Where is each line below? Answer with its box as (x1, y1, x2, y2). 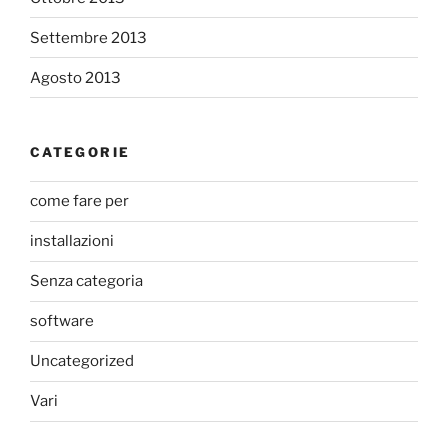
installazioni (30, 232, 114, 251)
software (30, 312, 94, 331)
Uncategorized (30, 352, 134, 371)
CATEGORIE (30, 144, 131, 161)
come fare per (30, 192, 129, 211)
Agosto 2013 (30, 68, 121, 87)
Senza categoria (30, 272, 143, 291)
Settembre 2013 (30, 28, 147, 47)
